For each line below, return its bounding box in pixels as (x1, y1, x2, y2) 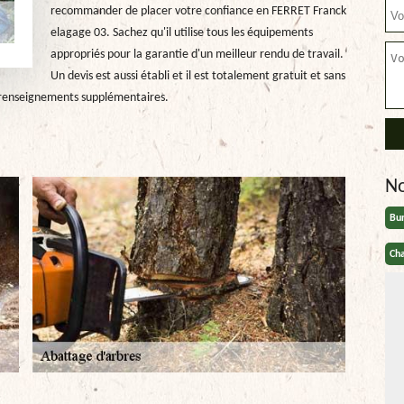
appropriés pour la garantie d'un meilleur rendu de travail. (50, 48, 344, 61)
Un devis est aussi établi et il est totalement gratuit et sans (50, 69, 345, 83)
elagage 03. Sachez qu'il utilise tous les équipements (50, 26, 313, 40)
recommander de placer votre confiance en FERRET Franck (50, 5, 346, 18)
